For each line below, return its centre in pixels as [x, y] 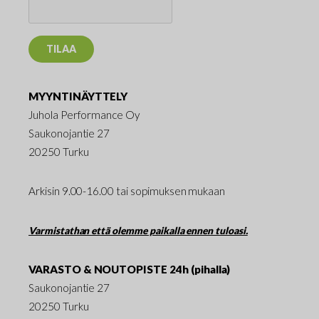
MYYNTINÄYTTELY [78, 96]
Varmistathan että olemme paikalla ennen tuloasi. [138, 230]
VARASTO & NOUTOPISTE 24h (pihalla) [130, 269]
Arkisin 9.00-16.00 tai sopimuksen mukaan [127, 190]
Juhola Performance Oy [84, 114]
